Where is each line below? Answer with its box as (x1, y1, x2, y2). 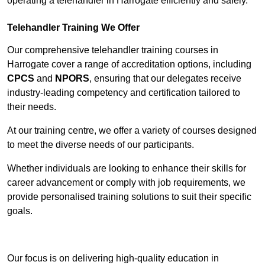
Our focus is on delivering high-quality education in (7, 253, 219, 264)
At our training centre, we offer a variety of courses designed (7, 125, 257, 136)
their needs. (7, 102, 56, 112)
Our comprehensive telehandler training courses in (7, 45, 218, 56)
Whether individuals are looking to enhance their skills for (7, 163, 246, 174)
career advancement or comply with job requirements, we (7, 177, 245, 188)
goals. (7, 206, 33, 216)
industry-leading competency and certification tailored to (7, 88, 240, 98)
